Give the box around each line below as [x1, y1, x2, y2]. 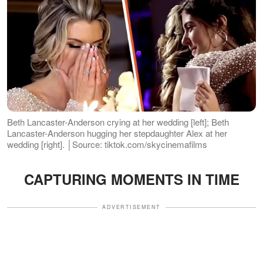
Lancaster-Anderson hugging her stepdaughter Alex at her [7, 127, 227, 140]
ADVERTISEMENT [102, 203, 161, 211]
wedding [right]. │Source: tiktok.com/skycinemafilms [7, 138, 207, 151]
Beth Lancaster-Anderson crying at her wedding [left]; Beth [7, 116, 229, 129]
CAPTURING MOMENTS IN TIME [23, 169, 240, 190]
